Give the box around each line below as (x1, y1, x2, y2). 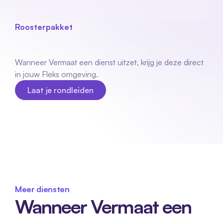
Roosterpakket (15, 22, 73, 32)
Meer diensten (15, 184, 70, 194)
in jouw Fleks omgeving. (15, 69, 98, 79)
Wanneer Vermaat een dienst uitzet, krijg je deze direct (15, 57, 204, 67)
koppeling (87, 38, 163, 61)
